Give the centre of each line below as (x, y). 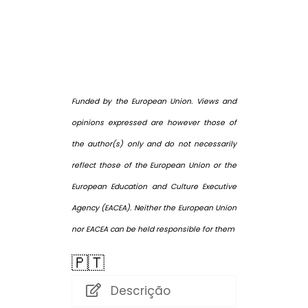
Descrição (141, 290)
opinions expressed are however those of (154, 122)
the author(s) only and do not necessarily (154, 144)
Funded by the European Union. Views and (154, 101)
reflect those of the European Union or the (154, 165)
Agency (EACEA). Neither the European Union (154, 208)
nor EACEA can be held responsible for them (153, 229)
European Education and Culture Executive (154, 186)
